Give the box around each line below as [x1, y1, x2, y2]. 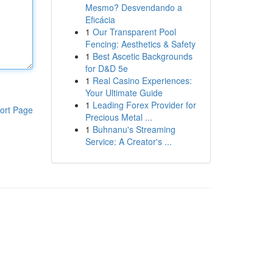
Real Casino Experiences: [92, 74, 192, 87]
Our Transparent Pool [92, 26, 176, 38]
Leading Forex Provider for [92, 99, 196, 111]
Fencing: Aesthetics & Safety [85, 38, 196, 50]
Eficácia [85, 13, 115, 26]
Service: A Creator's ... [85, 135, 172, 147]
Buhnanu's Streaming [92, 123, 175, 135]
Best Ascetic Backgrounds [92, 50, 193, 62]
